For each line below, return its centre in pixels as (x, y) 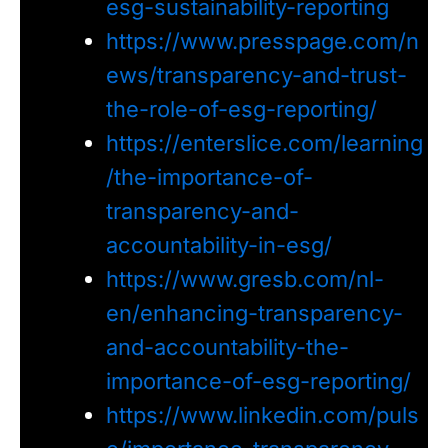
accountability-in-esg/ (218, 245)
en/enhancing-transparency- (254, 313)
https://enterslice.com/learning (264, 143)
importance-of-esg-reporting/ (258, 381)
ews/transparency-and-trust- (256, 75)
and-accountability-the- (227, 347)
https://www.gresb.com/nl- (244, 279)
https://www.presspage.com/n (262, 41)
